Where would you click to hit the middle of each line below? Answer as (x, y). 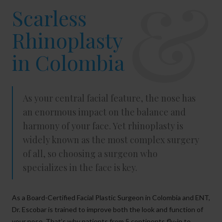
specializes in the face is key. (80, 167)
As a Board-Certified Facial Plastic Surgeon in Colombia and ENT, (111, 197)
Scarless (49, 18)
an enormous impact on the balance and (104, 112)
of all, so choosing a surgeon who (90, 153)
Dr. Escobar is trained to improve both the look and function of (108, 209)
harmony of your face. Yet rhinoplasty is (103, 126)
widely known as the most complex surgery (111, 139)
